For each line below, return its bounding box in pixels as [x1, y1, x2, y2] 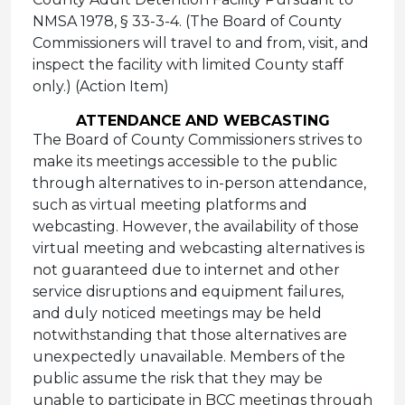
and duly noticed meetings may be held [33, 305, 322, 322]
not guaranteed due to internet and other [33, 261, 340, 278]
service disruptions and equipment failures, [33, 283, 344, 300]
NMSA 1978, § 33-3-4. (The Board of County [33, 13, 342, 30]
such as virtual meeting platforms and [33, 196, 307, 213]
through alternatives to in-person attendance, [33, 174, 366, 192]
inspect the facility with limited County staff [33, 56, 344, 73]
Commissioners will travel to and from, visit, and [33, 34, 369, 52]
